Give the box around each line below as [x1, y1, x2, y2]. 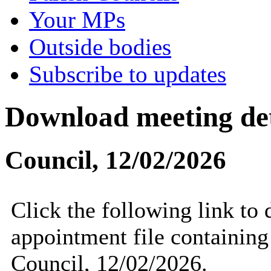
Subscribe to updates [29, 61, 226, 87]
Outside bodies [29, 34, 171, 60]
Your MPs [29, 7, 125, 33]
